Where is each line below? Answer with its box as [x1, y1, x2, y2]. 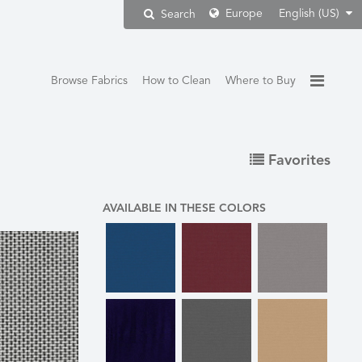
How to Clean [150, 75, 211, 86]
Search [161, 9, 196, 20]
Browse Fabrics [58, 75, 128, 86]
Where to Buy [236, 75, 296, 86]
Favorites [264, 154, 330, 168]
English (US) [279, 8, 343, 20]
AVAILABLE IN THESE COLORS [103, 203, 266, 214]
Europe [222, 8, 263, 20]
